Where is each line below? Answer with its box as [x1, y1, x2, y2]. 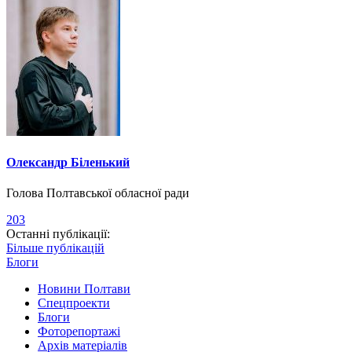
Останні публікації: [6, 227, 110, 241]
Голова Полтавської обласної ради [6, 186, 189, 200]
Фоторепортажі [38, 324, 120, 339]
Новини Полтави [38, 282, 130, 296]
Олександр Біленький [6, 155, 130, 169]
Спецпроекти [38, 296, 110, 310]
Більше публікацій [6, 241, 104, 255]
